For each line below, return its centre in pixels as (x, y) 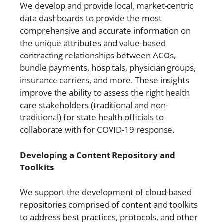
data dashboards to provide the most (91, 18)
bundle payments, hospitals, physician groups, (108, 68)
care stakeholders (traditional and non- (94, 105)
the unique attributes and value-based (93, 43)
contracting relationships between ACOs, (98, 55)
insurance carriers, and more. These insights (105, 80)
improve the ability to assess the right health (105, 93)
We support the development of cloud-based (106, 192)
